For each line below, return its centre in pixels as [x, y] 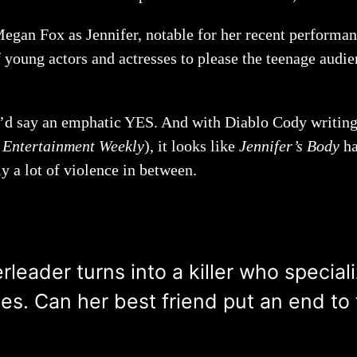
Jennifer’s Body [291, 146]
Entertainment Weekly [73, 146]
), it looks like [192, 146]
